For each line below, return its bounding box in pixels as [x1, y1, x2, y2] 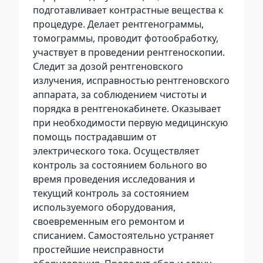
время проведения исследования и [33, 173, 195, 186]
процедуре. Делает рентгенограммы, [33, 18, 204, 31]
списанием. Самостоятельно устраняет [33, 229, 214, 242]
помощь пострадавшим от [33, 130, 157, 143]
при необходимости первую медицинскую [33, 116, 228, 129]
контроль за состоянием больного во [33, 159, 207, 171]
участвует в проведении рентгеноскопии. [33, 46, 225, 59]
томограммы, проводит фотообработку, [33, 32, 218, 45]
